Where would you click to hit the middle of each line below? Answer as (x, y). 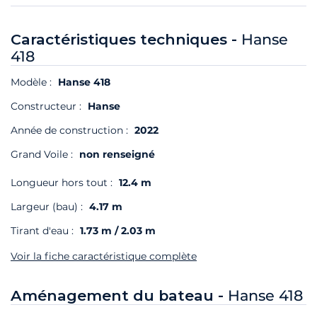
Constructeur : (47, 106)
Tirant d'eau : (42, 231)
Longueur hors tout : (62, 183)
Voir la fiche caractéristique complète (104, 257)
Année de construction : (69, 131)
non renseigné (117, 155)
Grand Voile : (42, 155)
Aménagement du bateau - (119, 296)
